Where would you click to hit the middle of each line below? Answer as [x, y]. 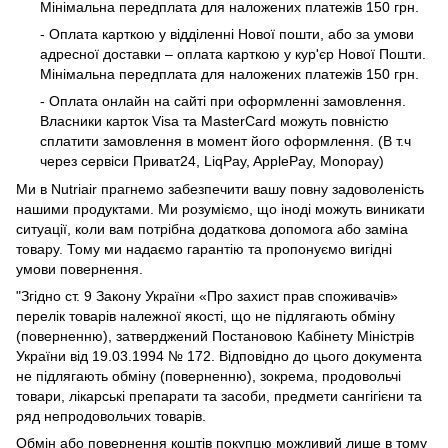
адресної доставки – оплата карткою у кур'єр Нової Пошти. [233, 53]
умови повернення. [79, 268]
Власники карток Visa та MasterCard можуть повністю [214, 120]
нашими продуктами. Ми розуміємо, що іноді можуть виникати [220, 208]
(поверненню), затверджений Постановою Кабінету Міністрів [215, 335]
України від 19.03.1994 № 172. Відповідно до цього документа [219, 355]
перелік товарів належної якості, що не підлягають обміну [205, 315]
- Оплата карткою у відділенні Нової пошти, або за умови [227, 33]
